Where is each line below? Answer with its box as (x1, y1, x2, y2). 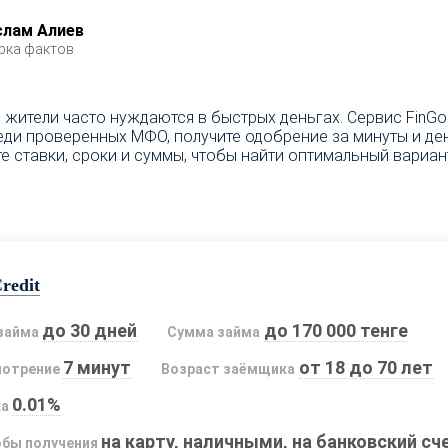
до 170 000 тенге (263, 320, 408, 342)
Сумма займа (167, 324, 261, 341)
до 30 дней (42, 320, 138, 342)
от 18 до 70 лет (298, 357, 433, 379)
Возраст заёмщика (161, 361, 296, 378)
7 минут (63, 357, 132, 379)
